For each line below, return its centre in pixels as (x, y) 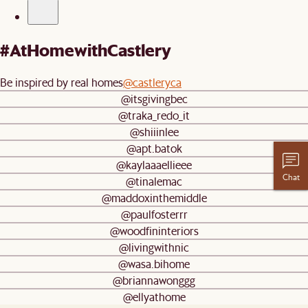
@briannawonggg (154, 280)
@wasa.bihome (154, 263)
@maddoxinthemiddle (154, 197)
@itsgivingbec (154, 98)
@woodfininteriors (154, 230)
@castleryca (152, 82)
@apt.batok (154, 148)
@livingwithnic (154, 247)
